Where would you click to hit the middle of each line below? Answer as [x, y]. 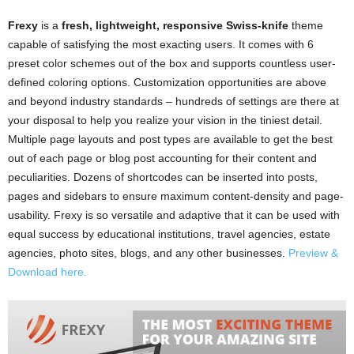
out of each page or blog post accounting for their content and [162, 158]
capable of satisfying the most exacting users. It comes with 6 [161, 44]
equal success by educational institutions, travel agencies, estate [169, 233]
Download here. [47, 271]
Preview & [313, 252]
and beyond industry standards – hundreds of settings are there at [173, 101]
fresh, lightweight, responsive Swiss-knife [175, 25]
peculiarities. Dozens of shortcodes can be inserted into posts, [163, 177]
